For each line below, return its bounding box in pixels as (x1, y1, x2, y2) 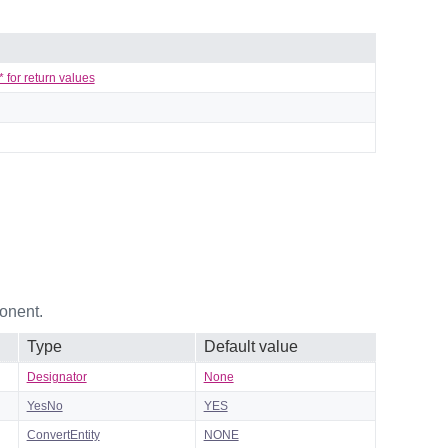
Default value (203, 337, 298, 355)
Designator (26, 369, 87, 384)
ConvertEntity (26, 427, 100, 442)
